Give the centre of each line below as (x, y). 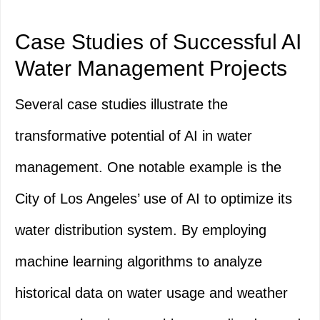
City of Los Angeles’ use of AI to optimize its (154, 199)
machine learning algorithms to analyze (139, 262)
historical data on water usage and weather (151, 293)
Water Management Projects (151, 69)
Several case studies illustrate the (121, 105)
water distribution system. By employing (141, 230)
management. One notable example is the (148, 167)
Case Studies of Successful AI (158, 42)
